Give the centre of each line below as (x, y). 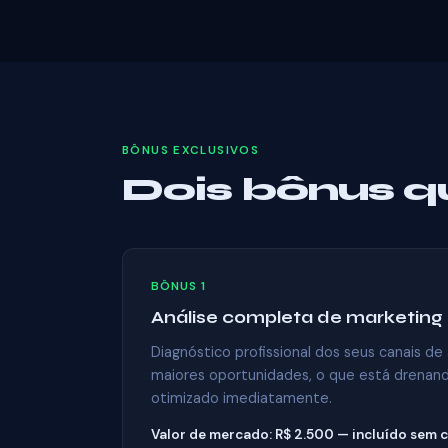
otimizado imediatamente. (241, 398)
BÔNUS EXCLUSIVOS (191, 150)
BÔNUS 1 (178, 286)
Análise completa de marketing (297, 317)
